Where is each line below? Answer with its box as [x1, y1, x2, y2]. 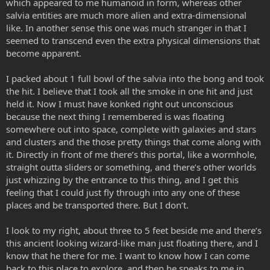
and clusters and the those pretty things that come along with [6, 136, 261, 148]
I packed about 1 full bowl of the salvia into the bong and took [6, 72, 264, 84]
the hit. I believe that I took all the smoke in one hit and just [6, 85, 253, 97]
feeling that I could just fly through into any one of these [6, 186, 240, 198]
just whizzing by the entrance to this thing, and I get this [6, 174, 239, 186]
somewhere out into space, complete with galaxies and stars [6, 123, 256, 135]
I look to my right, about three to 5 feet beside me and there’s [6, 224, 262, 236]
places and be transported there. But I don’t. [6, 199, 189, 211]
